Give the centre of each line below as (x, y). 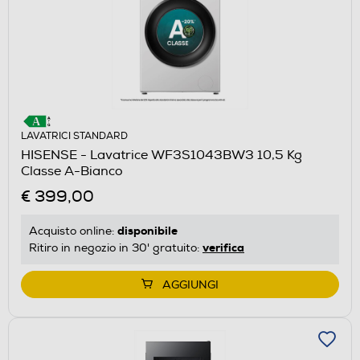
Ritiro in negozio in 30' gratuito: (116, 248)
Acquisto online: (73, 231)
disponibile (147, 231)
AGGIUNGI (190, 285)
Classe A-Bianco (72, 172)
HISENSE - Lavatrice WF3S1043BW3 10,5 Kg (162, 155)
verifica (223, 248)
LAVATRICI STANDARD (74, 137)
